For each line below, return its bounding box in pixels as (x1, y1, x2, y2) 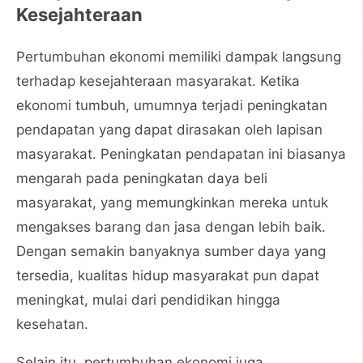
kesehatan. (16, 316, 88, 332)
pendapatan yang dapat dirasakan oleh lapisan (16, 122, 322, 138)
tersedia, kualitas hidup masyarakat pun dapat (16, 267, 319, 284)
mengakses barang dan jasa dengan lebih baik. (16, 219, 326, 235)
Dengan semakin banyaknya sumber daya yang (16, 243, 326, 259)
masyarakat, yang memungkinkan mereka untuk (16, 194, 328, 211)
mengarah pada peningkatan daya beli (16, 170, 267, 186)
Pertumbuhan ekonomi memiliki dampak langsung (16, 49, 341, 65)
